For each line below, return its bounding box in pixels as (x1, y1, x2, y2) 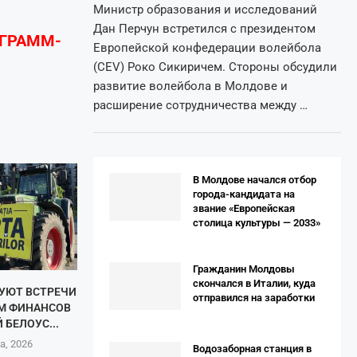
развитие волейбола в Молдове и (93, 79, 288, 94)
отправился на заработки (193, 292, 315, 304)
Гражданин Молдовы (193, 263, 295, 275)
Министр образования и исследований (93, 2, 317, 18)
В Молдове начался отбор (193, 174, 316, 186)
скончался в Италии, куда (193, 277, 316, 289)
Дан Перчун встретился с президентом (93, 22, 316, 37)
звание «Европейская (193, 202, 295, 214)
